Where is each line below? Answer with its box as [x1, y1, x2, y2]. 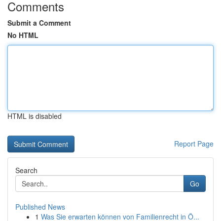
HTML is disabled [7, 111, 62, 121]
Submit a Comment [7, 18, 71, 28]
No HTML [7, 30, 38, 40]
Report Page [174, 139, 214, 148]
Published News [15, 202, 65, 212]
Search [15, 165, 37, 175]
